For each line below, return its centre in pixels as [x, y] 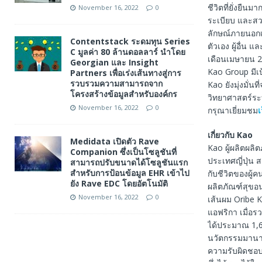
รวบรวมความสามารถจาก [116, 83]
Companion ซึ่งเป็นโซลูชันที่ [123, 151]
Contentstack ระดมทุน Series [130, 41]
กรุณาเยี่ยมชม [232, 110]
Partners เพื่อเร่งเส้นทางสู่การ [126, 73]
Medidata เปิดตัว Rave [115, 141]
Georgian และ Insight [114, 62]
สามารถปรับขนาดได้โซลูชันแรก [129, 162]
